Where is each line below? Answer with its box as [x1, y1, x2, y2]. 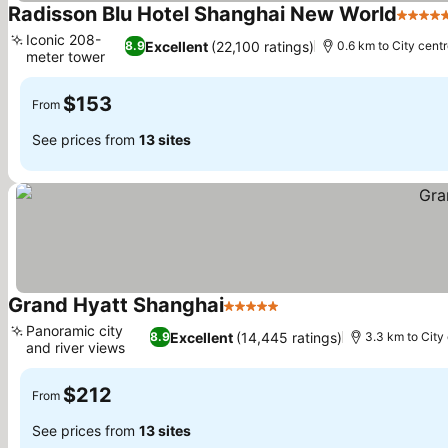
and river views [26, 339, 125, 356]
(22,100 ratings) [211, 37, 315, 55]
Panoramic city [26, 322, 123, 339]
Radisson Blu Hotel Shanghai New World [8, 2, 397, 26]
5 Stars [223, 306, 277, 326]
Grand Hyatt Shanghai [8, 293, 224, 317]
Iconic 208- [26, 31, 101, 48]
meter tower [26, 48, 105, 65]
